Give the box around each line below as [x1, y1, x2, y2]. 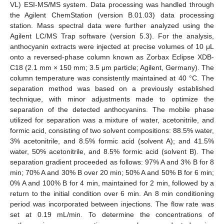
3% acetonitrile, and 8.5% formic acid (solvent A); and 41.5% [10, 136, 214, 145]
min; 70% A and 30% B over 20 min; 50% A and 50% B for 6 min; [10, 168, 214, 176]
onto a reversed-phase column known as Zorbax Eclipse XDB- [10, 52, 214, 61]
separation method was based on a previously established [10, 84, 214, 92]
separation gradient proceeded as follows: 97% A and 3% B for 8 [10, 157, 214, 166]
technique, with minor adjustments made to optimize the [10, 94, 214, 103]
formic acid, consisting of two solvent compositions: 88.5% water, [10, 126, 214, 134]
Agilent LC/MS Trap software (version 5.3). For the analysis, [10, 31, 214, 40]
